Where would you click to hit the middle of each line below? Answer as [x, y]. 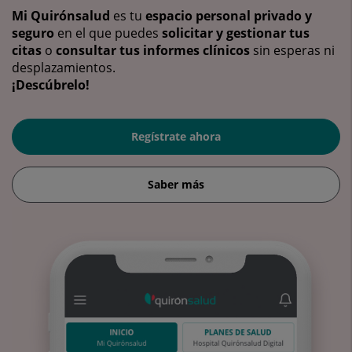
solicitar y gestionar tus [236, 33]
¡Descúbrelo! [51, 84]
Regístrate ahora [176, 137]
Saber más [176, 185]
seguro [33, 33]
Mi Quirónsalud [61, 15]
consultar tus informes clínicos [153, 50]
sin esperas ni [292, 50]
